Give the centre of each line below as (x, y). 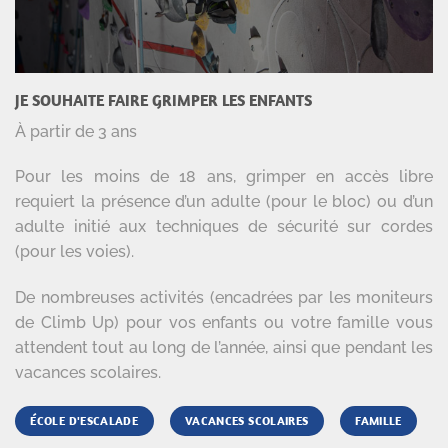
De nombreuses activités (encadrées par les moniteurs (224, 297)
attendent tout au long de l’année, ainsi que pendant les (224, 347)
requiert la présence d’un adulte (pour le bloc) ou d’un (224, 202)
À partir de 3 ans (76, 132)
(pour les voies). (74, 252)
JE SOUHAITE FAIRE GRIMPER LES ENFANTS (163, 100)
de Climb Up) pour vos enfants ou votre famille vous (224, 322)
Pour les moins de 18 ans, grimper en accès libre (224, 177)
